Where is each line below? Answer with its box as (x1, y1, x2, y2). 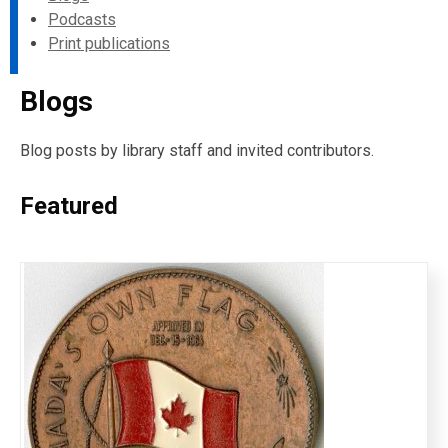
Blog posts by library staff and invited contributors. (20, 141, 374, 160)
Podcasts (48, 10, 116, 29)
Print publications (48, 34, 170, 53)
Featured (20, 192, 118, 220)
